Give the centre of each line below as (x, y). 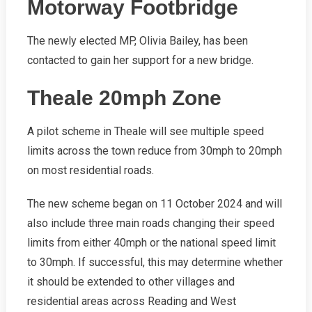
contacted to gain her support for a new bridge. (140, 60)
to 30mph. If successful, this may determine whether (155, 262)
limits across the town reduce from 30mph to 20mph (154, 150)
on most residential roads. (90, 170)
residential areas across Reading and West (131, 301)
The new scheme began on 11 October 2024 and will (154, 203)
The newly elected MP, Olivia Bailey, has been (137, 40)
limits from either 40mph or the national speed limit (151, 242)
